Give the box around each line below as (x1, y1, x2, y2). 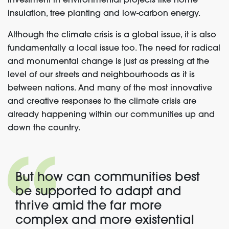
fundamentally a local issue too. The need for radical (8, 44, 220, 53)
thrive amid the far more (15, 200, 162, 213)
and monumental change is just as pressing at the (8, 58, 209, 66)
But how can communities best (15, 172, 200, 184)
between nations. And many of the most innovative (8, 84, 212, 93)
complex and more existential (15, 215, 194, 227)
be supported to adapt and (15, 186, 181, 198)
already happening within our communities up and (8, 111, 215, 119)
